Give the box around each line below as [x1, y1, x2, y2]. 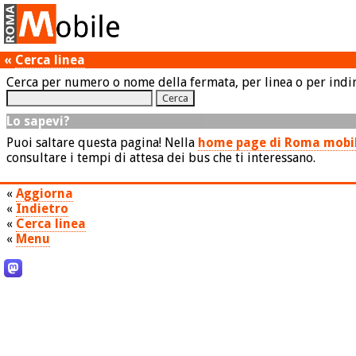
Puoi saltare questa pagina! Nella [6, 135, 198, 151]
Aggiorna [16, 185, 73, 201]
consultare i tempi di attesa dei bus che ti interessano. [6, 150, 315, 166]
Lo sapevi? [6, 114, 70, 130]
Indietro [16, 200, 68, 216]
